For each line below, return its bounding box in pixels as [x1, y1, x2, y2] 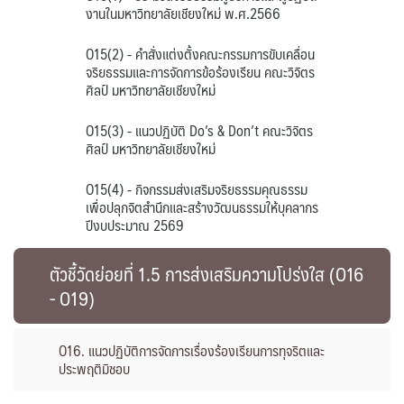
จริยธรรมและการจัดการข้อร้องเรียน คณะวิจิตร [86, 60, 315, 84]
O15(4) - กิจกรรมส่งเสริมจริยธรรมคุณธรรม [86, 177, 308, 201]
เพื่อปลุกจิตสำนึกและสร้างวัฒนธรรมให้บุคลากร [86, 195, 318, 219]
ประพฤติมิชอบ [59, 356, 130, 381]
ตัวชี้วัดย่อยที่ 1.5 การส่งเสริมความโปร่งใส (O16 [50, 258, 363, 289]
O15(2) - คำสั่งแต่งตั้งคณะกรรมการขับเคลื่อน [86, 41, 315, 66]
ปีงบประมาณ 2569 [86, 213, 184, 237]
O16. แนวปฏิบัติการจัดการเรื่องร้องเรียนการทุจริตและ [59, 338, 325, 363]
